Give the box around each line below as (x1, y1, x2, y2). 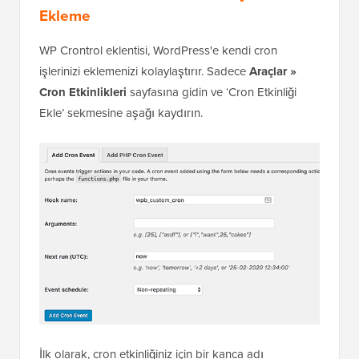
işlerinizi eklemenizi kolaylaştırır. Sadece (39, 62, 249, 80)
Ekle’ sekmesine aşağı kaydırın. (39, 103, 203, 122)
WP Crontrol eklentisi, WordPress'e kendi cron (39, 41, 277, 59)
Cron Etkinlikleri (39, 83, 127, 101)
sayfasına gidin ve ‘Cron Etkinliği (127, 83, 296, 101)
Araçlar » (249, 62, 296, 80)
